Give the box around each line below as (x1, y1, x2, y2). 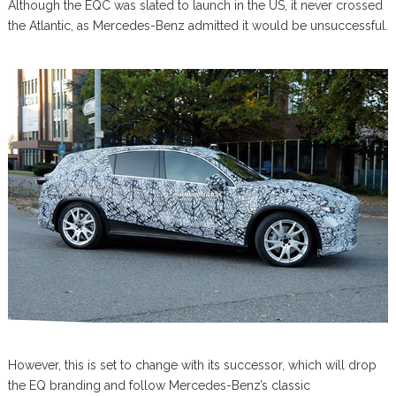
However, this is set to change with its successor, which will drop (7, 358, 377, 373)
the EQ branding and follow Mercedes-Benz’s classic (7, 378, 310, 393)
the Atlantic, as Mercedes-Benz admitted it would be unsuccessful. (7, 19, 388, 34)
